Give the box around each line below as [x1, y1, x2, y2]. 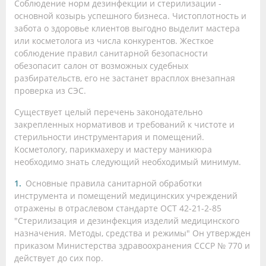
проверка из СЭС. [14, 84, 86, 96]
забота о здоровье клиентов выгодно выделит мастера [14, 22, 240, 34]
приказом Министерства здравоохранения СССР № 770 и [14, 239, 250, 251]
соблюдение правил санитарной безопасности [14, 47, 208, 59]
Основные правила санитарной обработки [26, 177, 202, 189]
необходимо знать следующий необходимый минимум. [14, 156, 241, 167]
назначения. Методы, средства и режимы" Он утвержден [14, 227, 251, 239]
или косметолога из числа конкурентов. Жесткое [14, 34, 214, 46]
